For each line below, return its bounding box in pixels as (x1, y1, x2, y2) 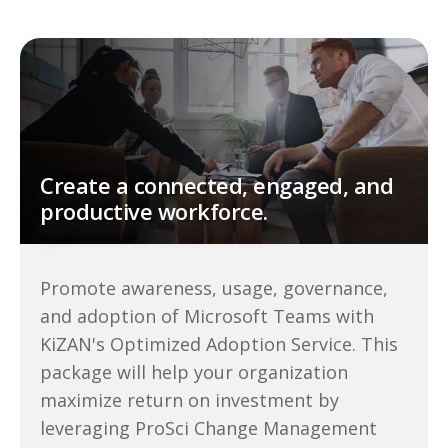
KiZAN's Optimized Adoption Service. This (40, 332, 398, 356)
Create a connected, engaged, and (40, 170, 393, 200)
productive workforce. (40, 196, 268, 226)
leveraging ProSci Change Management (40, 416, 377, 440)
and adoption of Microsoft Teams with (40, 304, 374, 328)
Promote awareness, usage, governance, (40, 276, 388, 300)
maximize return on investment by (40, 388, 339, 412)
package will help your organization (40, 360, 348, 384)
